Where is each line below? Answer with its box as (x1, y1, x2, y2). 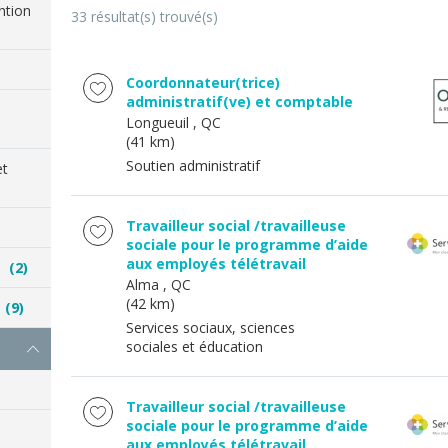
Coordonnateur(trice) (126, 73, 280, 92)
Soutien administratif (126, 156, 260, 175)
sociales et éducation (126, 337, 263, 356)
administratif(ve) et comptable (126, 92, 353, 111)
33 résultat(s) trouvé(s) (71, 7, 218, 26)
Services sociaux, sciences (126, 318, 295, 337)
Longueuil (126, 113, 189, 132)
